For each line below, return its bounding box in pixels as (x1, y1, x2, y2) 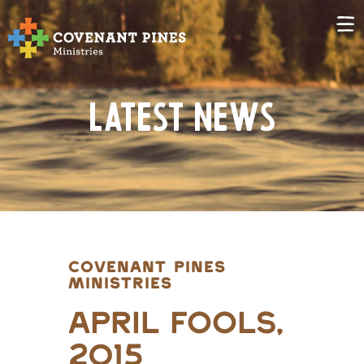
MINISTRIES (68, 277, 172, 292)
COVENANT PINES (68, 261, 226, 275)
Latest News (88, 103, 276, 140)
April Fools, (68, 310, 284, 340)
